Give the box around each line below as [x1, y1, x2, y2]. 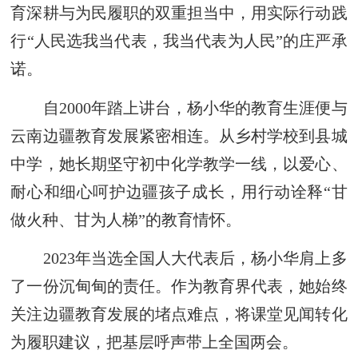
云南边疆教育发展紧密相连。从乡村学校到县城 [10, 126, 348, 145]
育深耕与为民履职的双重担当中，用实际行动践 [10, 4, 348, 22]
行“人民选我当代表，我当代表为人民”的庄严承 [10, 32, 348, 50]
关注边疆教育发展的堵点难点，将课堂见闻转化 [10, 305, 348, 324]
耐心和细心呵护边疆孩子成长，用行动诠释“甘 [10, 182, 348, 201]
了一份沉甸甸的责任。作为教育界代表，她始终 [10, 277, 348, 296]
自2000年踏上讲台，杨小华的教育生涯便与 [10, 98, 348, 117]
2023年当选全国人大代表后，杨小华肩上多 [10, 249, 348, 268]
